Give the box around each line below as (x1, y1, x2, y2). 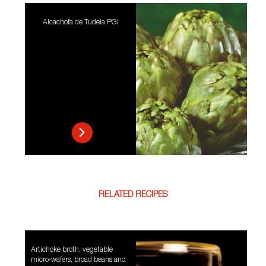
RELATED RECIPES (98, 191, 167, 200)
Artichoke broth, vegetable (31, 246, 113, 254)
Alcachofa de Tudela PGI (42, 19, 119, 27)
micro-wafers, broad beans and (31, 256, 126, 264)
